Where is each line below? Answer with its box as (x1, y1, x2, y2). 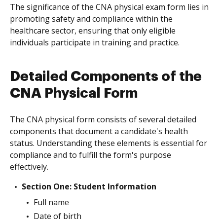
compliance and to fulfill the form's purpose (10, 149, 171, 160)
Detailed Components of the (10, 70, 202, 83)
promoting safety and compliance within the (10, 13, 173, 24)
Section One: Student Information (22, 181, 156, 192)
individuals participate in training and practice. (10, 37, 180, 48)
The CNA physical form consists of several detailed (10, 114, 196, 125)
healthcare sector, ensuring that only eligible (10, 25, 176, 36)
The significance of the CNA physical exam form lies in (10, 1, 209, 12)
